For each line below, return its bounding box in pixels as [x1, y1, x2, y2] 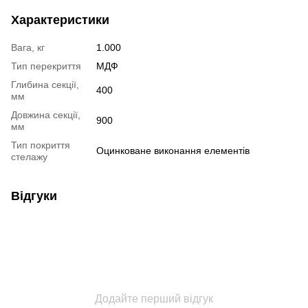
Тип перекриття [11, 60, 81, 72]
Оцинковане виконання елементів [96, 145, 250, 157]
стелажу [11, 151, 47, 163]
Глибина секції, [11, 79, 79, 91]
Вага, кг [11, 42, 45, 54]
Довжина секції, [11, 109, 80, 121]
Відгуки [11, 189, 57, 203]
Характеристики [11, 13, 109, 27]
